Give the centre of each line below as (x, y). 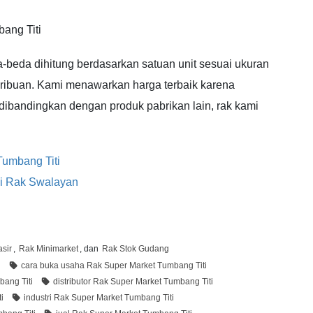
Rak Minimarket (49, 249)
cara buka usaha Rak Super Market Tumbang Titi (114, 266)
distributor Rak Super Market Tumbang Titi (133, 282)
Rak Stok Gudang (136, 249)
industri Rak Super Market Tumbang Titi (99, 298)
